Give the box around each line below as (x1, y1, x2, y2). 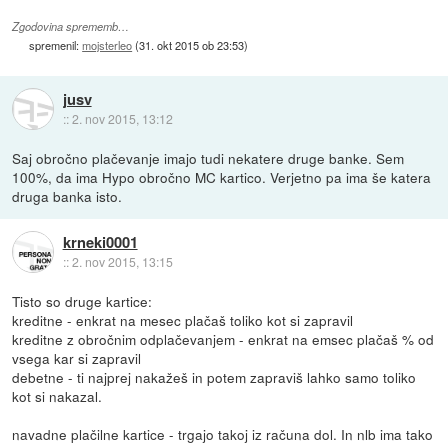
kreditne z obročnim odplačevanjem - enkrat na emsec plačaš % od (12, 329, 435, 350)
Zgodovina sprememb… (12, 18, 130, 34)
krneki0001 (62, 230, 138, 253)
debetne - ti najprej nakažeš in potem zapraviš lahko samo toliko (12, 367, 417, 388)
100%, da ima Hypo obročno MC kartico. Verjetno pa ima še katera (12, 167, 432, 188)
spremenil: (29, 36, 83, 53)
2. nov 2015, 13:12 (71, 109, 173, 127)
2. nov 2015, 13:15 (71, 252, 173, 270)
